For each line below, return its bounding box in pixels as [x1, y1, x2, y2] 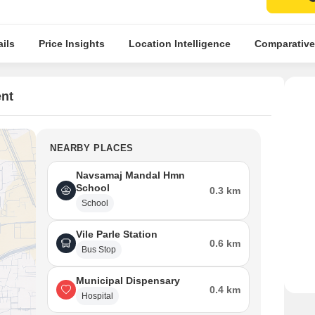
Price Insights [38, 38, 105, 49]
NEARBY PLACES [50, 143, 134, 153]
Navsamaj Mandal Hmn [76, 169, 185, 181]
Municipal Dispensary [76, 275, 180, 286]
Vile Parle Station [76, 229, 157, 240]
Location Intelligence [128, 38, 231, 49]
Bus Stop [82, 245, 116, 255]
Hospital [82, 291, 113, 301]
